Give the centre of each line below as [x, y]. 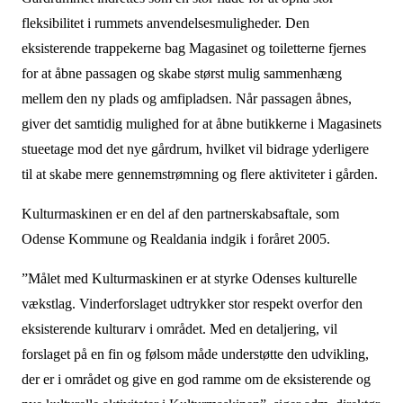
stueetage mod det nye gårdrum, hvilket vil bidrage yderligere [195, 149]
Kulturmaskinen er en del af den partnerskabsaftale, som [180, 214]
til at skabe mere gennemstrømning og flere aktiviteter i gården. [199, 174]
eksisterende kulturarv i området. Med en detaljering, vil [179, 329]
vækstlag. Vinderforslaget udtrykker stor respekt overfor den [192, 304]
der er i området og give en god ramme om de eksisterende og [196, 379]
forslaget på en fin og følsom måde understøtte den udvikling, [195, 354]
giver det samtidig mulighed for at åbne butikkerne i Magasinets [201, 124]
